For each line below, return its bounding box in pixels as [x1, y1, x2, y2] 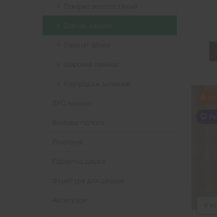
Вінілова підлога [52, 118, 104, 126]
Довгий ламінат [63, 21, 113, 30]
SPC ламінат [52, 98, 92, 107]
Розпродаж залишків [63, 79, 131, 88]
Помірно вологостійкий [63, 1, 137, 10]
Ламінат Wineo [63, 40, 110, 49]
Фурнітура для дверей [52, 176, 124, 185]
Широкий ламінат [63, 60, 119, 68]
